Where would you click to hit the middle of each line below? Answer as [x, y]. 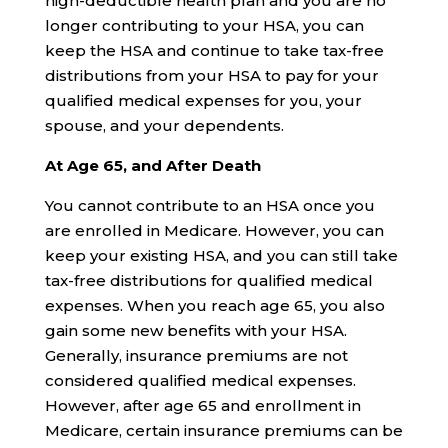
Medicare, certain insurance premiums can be [223, 431]
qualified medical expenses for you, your [203, 101]
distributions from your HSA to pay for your [211, 76]
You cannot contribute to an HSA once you [209, 206]
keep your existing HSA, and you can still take [221, 256]
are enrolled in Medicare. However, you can [214, 231]
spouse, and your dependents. [164, 126]
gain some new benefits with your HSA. [195, 331]
